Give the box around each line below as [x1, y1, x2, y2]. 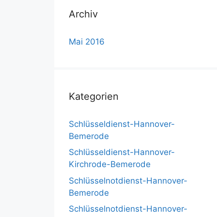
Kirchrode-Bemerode [69, 159, 151, 170]
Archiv [69, 8, 98, 20]
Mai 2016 [69, 36, 105, 46]
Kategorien [69, 90, 119, 102]
